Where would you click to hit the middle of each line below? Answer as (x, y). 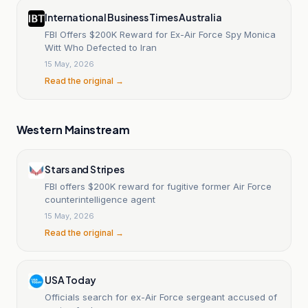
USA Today (71, 279)
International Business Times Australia (133, 17)
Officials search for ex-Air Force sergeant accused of (161, 297)
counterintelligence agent (100, 199)
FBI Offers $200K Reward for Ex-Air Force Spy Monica (160, 34)
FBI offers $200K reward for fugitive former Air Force (158, 186)
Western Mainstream (73, 129)
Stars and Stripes (85, 169)
